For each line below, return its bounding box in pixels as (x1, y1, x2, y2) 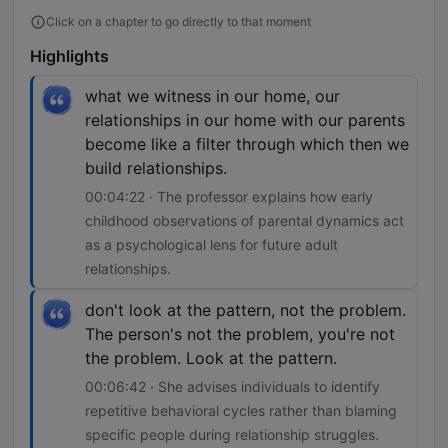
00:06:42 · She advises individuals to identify (85, 378, 380, 396)
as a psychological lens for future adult (85, 236, 338, 254)
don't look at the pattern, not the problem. (85, 300, 406, 321)
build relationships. (85, 158, 227, 179)
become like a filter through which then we (85, 134, 409, 155)
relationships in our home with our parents (85, 110, 405, 131)
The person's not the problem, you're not (85, 324, 395, 345)
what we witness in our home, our (85, 86, 340, 107)
